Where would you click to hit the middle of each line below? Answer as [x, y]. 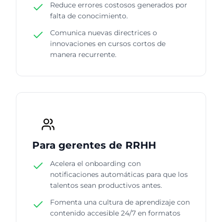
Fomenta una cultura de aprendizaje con [120, 202]
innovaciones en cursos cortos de [108, 43]
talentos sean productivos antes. [106, 185]
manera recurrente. [83, 54]
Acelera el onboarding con [95, 163]
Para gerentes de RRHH [94, 145]
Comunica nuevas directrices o [104, 32]
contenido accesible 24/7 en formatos [115, 213]
